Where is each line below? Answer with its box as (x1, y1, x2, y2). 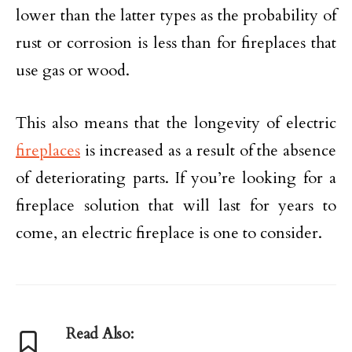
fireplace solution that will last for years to (16, 195, 336, 216)
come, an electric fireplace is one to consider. (16, 222, 322, 244)
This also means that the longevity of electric (16, 112, 336, 134)
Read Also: (66, 324, 134, 344)
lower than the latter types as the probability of (16, 5, 336, 26)
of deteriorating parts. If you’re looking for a (16, 167, 336, 189)
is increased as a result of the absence (80, 140, 336, 161)
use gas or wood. (16, 60, 130, 81)
